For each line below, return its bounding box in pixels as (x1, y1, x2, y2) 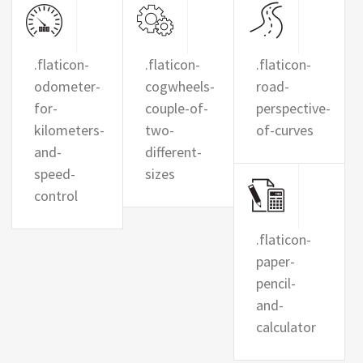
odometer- (34, 77, 100, 96)
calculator (255, 318, 316, 336)
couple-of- (144, 99, 208, 117)
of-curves (255, 121, 314, 139)
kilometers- (34, 121, 105, 139)
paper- (255, 252, 295, 271)
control (34, 186, 78, 205)
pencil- (255, 274, 296, 293)
